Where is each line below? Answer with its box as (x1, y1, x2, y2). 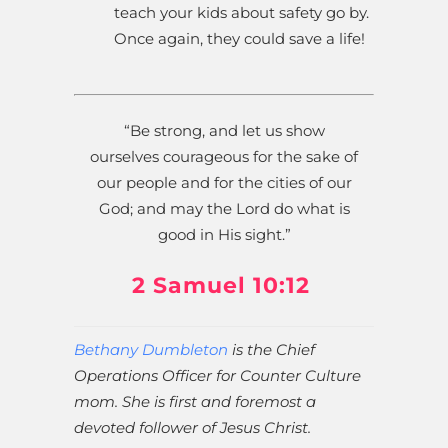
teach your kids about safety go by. (114, 2, 369, 22)
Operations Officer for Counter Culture (74, 365, 361, 385)
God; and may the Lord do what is (98, 198, 350, 218)
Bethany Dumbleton (74, 339, 228, 359)
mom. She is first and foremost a (74, 391, 316, 411)
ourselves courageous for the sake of (90, 146, 358, 166)
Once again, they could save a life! (114, 28, 365, 48)
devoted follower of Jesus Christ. (74, 417, 311, 437)
